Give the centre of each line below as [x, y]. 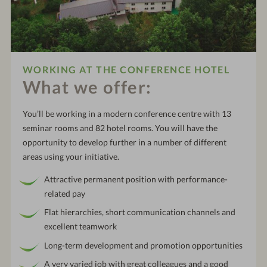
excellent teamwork [80, 226]
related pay [64, 194]
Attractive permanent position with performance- [136, 179]
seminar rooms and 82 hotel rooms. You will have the [120, 128]
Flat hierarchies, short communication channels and [139, 212]
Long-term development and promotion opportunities [143, 245]
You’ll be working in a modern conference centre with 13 [127, 113]
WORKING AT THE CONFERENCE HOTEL [126, 69]
